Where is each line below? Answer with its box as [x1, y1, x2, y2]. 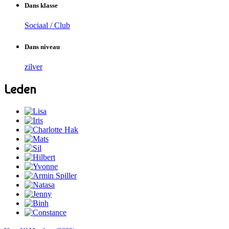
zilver [25, 62, 42, 71]
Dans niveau [25, 42, 60, 51]
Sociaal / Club [25, 21, 70, 30]
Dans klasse [25, 2, 58, 10]
